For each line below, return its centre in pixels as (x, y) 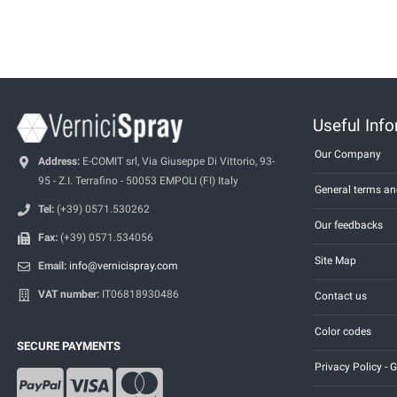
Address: (59, 161)
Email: (52, 265)
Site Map (335, 260)
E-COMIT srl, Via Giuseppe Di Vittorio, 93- (177, 161)
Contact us (341, 296)
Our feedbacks (349, 225)
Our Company (348, 154)
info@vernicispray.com (124, 265)
